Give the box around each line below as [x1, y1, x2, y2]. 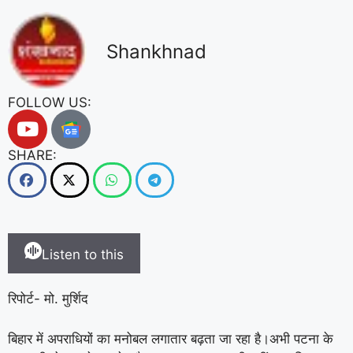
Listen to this [42, 247, 124, 262]
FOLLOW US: [8, 95, 91, 110]
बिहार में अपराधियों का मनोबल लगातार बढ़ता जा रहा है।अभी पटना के [8, 330, 333, 347]
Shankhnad [106, 40, 206, 63]
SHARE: [8, 147, 57, 163]
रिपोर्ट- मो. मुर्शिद [8, 291, 88, 307]
